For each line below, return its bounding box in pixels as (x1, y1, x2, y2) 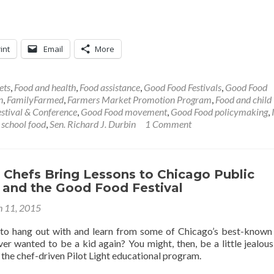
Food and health (14, 81, 76, 93)
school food (1, 118, 46, 130)
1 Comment (145, 118, 191, 130)
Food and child (215, 94, 272, 105)
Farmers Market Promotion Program (67, 94, 212, 105)
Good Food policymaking (171, 106, 268, 117)
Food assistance (80, 81, 140, 93)
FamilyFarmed (7, 94, 64, 105)
